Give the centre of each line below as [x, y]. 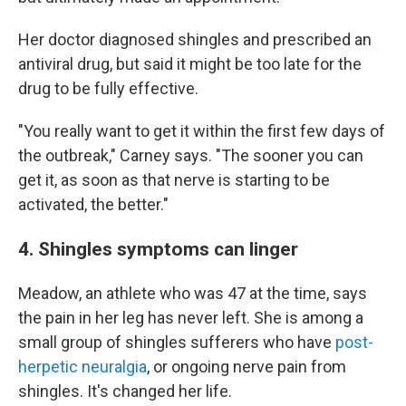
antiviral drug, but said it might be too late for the [190, 64]
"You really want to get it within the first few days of [202, 131]
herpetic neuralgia [82, 367]
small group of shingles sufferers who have [177, 342]
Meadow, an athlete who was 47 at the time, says [193, 293]
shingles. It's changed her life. [125, 391]
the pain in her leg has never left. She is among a [191, 318]
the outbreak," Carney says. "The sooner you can [191, 155]
